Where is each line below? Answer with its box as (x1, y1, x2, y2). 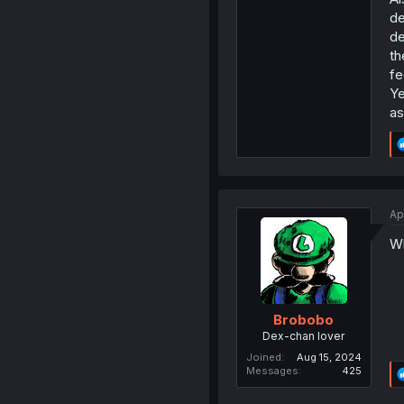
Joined (245, 351, 281, 364)
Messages (245, 364, 298, 378)
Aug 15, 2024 (296, 351, 362, 364)
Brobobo (273, 311, 335, 329)
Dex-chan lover (262, 329, 345, 344)
